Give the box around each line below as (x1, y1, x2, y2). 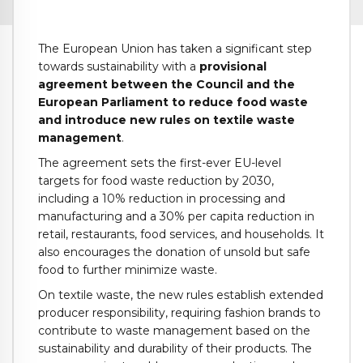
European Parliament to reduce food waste (38, 95, 308, 110)
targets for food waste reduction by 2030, (38, 173, 274, 189)
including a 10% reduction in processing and (38, 191, 285, 207)
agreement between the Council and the (38, 77, 295, 92)
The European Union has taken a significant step (38, 41, 312, 57)
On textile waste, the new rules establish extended (38, 287, 323, 302)
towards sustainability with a (38, 59, 199, 75)
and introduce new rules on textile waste (38, 113, 295, 128)
